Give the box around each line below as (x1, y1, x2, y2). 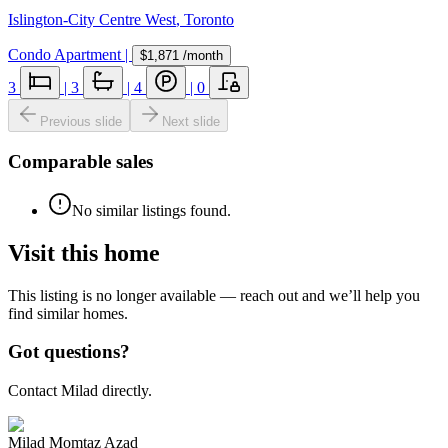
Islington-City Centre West (8, 11, 176, 29)
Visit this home (8, 239, 160, 266)
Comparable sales (8, 151, 153, 173)
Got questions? (8, 341, 130, 363)
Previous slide (40, 114, 122, 130)
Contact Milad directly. (8, 382, 152, 400)
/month (179, 48, 223, 64)
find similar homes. (8, 304, 128, 322)
